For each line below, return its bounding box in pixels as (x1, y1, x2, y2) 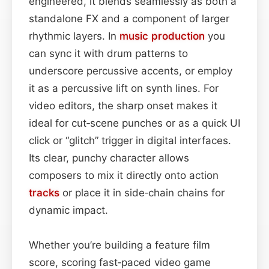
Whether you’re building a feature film (29, 238, 210, 251)
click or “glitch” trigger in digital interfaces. (29, 134, 231, 147)
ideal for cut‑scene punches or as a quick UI (29, 116, 240, 129)
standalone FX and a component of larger (29, 12, 229, 25)
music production (119, 29, 205, 42)
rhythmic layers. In (29, 29, 119, 42)
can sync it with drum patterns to (29, 47, 188, 59)
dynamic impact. (29, 204, 108, 216)
